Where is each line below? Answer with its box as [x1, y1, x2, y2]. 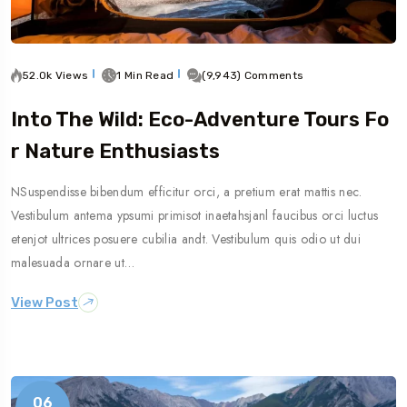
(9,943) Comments [202, 69, 304, 82]
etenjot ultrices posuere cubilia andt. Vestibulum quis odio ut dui [11, 230, 362, 248]
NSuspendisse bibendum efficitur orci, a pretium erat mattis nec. [11, 183, 362, 201]
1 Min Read [116, 69, 174, 82]
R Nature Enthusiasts [11, 139, 220, 164]
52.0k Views [22, 69, 89, 82]
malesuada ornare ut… [11, 253, 135, 272]
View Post [11, 293, 78, 311]
